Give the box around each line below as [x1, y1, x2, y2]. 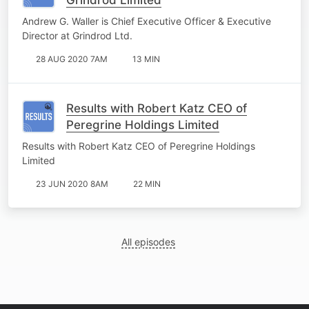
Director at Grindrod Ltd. [22, 29, 132, 41]
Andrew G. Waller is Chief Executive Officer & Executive [22, 14, 271, 27]
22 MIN [133, 178, 161, 189]
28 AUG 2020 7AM [36, 53, 108, 64]
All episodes [121, 235, 176, 248]
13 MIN [132, 53, 160, 64]
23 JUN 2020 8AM [36, 178, 108, 189]
